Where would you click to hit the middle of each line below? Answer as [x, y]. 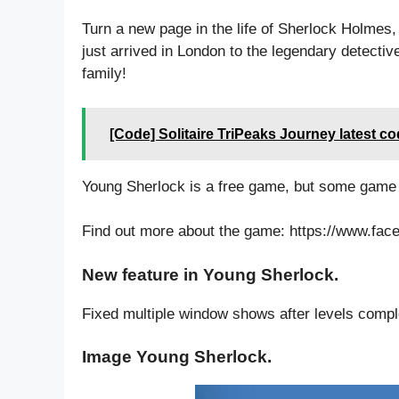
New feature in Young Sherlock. [210, 274]
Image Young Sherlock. [177, 357]
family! [104, 74]
